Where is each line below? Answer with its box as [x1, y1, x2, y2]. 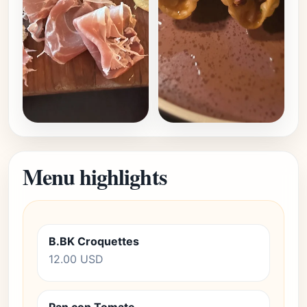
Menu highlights [23, 160, 167, 193]
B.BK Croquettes [49, 234, 139, 248]
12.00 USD [49, 252, 103, 266]
